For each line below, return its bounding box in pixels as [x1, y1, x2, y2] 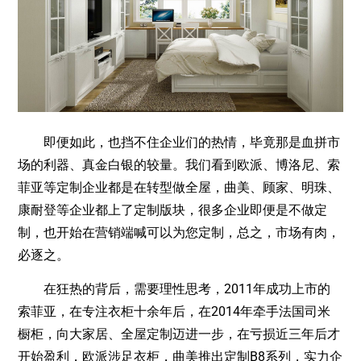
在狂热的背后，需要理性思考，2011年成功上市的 [18, 281, 331, 297]
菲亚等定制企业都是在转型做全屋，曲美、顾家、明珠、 [18, 179, 341, 195]
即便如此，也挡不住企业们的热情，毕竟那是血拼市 [18, 134, 341, 150]
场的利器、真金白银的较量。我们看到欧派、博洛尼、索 [18, 156, 341, 172]
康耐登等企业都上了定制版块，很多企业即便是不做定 [18, 201, 328, 218]
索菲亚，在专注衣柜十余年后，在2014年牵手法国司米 [18, 304, 331, 320]
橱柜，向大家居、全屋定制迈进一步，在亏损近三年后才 [18, 326, 341, 342]
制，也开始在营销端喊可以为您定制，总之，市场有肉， [18, 224, 341, 240]
